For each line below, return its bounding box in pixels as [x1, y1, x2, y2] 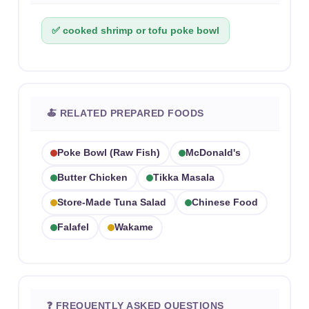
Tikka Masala [153, 172, 215, 183]
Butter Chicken [57, 172, 128, 183]
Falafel [57, 221, 89, 232]
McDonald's [186, 147, 241, 158]
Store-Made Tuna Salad [57, 197, 166, 208]
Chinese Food [192, 197, 258, 208]
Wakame [114, 221, 153, 232]
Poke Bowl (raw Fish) [57, 147, 160, 158]
